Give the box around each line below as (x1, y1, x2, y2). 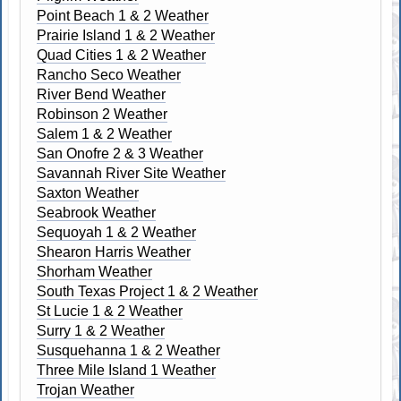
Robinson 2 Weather (37, 106, 168, 122)
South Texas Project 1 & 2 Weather (37, 283, 259, 299)
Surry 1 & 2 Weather (37, 322, 166, 338)
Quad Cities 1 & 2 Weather (37, 47, 207, 63)
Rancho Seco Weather (37, 66, 182, 82)
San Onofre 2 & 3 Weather (37, 145, 204, 161)
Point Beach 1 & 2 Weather (37, 7, 209, 23)
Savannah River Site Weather (37, 165, 226, 181)
